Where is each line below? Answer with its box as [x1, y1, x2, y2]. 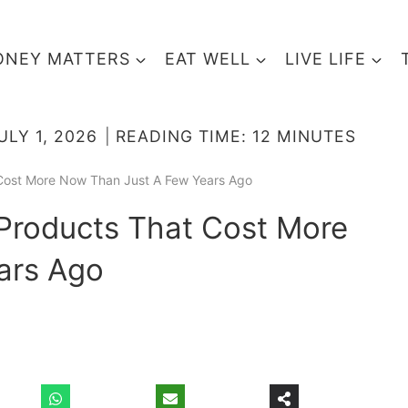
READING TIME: [116, 127, 248, 146]
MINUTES [277, 127, 357, 146]
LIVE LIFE [285, 49, 366, 68]
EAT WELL [165, 49, 250, 68]
